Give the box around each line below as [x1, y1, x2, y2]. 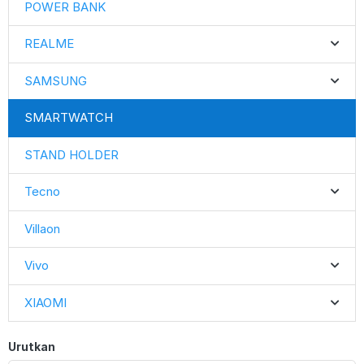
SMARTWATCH [24, 110, 113, 126]
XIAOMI [24, 294, 67, 310]
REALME [24, 36, 74, 52]
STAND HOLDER [24, 146, 119, 162]
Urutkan [8, 339, 55, 353]
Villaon [24, 220, 60, 236]
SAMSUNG [24, 72, 87, 89]
